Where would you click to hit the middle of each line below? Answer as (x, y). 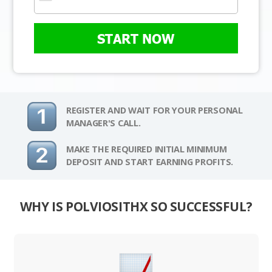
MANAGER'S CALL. (103, 123)
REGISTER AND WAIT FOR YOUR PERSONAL (154, 110)
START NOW (136, 39)
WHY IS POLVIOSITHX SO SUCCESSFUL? (136, 207)
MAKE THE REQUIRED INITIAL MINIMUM (146, 149)
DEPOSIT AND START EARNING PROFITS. (150, 162)
